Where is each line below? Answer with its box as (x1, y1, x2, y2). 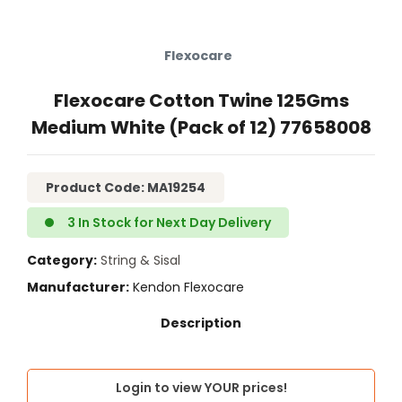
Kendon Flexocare (129, 278, 244, 297)
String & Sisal (100, 251, 180, 270)
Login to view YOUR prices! (115, 379, 287, 398)
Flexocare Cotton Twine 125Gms (53, 87, 349, 113)
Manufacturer (27, 278, 126, 297)
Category (27, 251, 93, 270)
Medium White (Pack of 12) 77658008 (31, 114, 371, 140)
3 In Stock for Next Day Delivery (67, 214, 271, 232)
